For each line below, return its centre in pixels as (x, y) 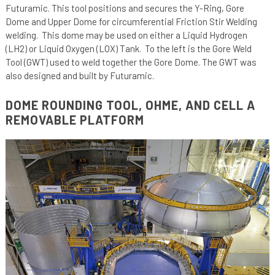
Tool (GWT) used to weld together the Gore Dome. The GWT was (131, 62)
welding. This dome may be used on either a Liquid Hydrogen (126, 35)
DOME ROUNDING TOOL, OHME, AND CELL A (130, 105)
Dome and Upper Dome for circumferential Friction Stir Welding (131, 21)
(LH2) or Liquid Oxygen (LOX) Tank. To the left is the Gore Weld (128, 48)
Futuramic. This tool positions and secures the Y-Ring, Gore (125, 8)
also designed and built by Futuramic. (79, 75)
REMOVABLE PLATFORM (75, 119)
